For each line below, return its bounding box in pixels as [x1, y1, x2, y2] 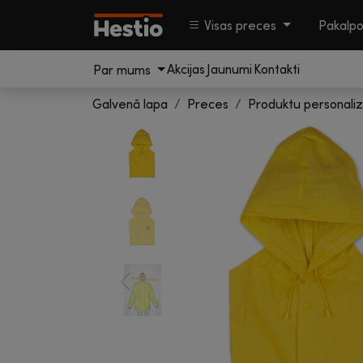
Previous [124, 282, 175, 299]
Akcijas [166, 61, 205, 77]
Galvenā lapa [92, 96, 168, 112]
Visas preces [204, 17, 276, 33]
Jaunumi [206, 61, 252, 77]
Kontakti [253, 61, 300, 77]
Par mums [93, 61, 154, 78]
